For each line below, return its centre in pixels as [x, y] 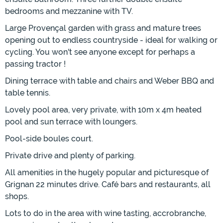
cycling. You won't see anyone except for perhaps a [100, 52]
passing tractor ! [35, 64]
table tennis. [28, 93]
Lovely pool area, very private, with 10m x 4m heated [103, 110]
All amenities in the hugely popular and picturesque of [107, 173]
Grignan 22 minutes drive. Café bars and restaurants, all [108, 185]
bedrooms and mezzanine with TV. [69, 11]
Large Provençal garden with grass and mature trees [103, 28]
